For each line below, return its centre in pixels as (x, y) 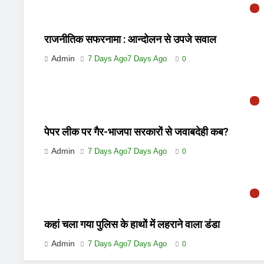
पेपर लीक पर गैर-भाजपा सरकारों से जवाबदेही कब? (136, 132)
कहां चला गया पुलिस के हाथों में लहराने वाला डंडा (132, 225)
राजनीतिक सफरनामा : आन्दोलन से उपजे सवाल (130, 40)
